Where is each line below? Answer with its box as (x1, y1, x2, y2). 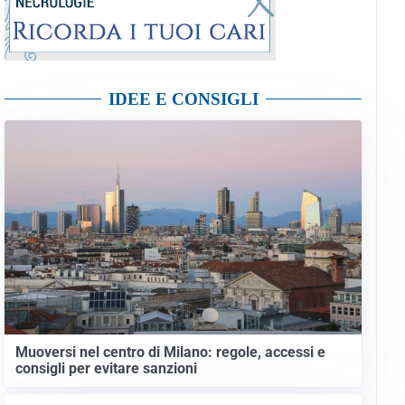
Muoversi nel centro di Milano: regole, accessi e (14, 343, 325, 361)
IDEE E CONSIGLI (108, 89, 259, 108)
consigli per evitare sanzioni (14, 359, 197, 377)
